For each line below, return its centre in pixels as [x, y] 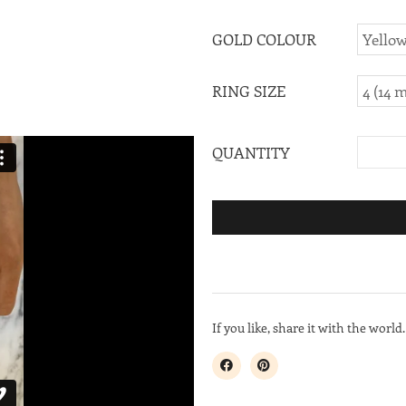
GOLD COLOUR [264, 39]
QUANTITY [251, 152]
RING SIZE [249, 90]
